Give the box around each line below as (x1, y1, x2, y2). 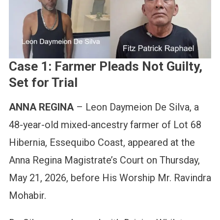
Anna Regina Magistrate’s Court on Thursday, (8, 154, 200, 166)
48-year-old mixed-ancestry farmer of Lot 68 (8, 119, 201, 131)
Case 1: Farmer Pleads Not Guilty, (8, 59, 202, 74)
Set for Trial (8, 75, 78, 90)
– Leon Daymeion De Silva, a (73, 101, 199, 113)
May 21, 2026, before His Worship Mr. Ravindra (8, 172, 211, 184)
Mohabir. (8, 190, 46, 202)
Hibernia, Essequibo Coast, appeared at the (8, 137, 195, 149)
